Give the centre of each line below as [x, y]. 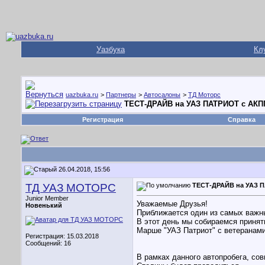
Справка [241, 119]
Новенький [44, 205]
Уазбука [111, 49]
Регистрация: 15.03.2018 [62, 236]
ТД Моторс [204, 95]
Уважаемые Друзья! [172, 204]
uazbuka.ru [82, 95]
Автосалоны [162, 95]
